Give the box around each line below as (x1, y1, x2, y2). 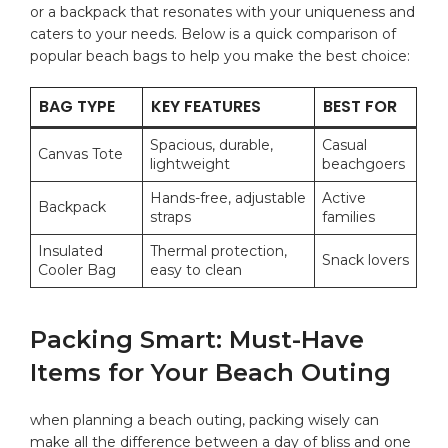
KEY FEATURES (151, 94, 262, 118)
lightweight (150, 154, 231, 173)
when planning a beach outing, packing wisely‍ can (30, 410, 380, 429)
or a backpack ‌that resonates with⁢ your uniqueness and (30, 2, 416, 21)
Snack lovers (322, 250, 410, 269)
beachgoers (322, 154, 406, 173)
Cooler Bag (38, 260, 117, 279)
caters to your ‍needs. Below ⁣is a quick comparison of (30, 24, 397, 43)
